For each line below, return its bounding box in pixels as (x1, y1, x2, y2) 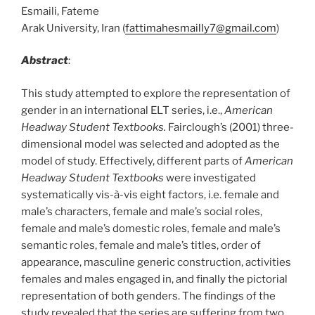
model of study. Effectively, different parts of (21, 154, 245, 167)
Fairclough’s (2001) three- (166, 120, 294, 134)
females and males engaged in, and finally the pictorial (21, 272, 288, 285)
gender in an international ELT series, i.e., (21, 103, 224, 117)
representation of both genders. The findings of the (21, 289, 276, 302)
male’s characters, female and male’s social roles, (21, 205, 262, 218)
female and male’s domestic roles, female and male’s (21, 221, 281, 235)
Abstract (21, 54, 68, 67)
